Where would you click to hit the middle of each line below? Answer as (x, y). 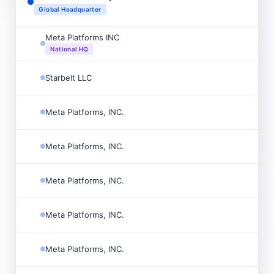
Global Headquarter (70, 9)
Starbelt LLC (69, 77)
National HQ (69, 49)
